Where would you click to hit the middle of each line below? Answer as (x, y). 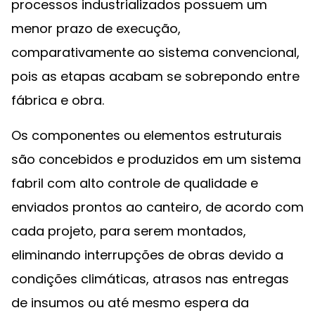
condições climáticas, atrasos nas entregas (150, 279)
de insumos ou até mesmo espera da (130, 303)
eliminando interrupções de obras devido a (147, 255)
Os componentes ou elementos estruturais (147, 135)
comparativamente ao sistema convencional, (155, 52)
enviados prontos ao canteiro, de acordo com (157, 207)
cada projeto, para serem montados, (129, 231)
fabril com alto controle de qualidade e (135, 183)
